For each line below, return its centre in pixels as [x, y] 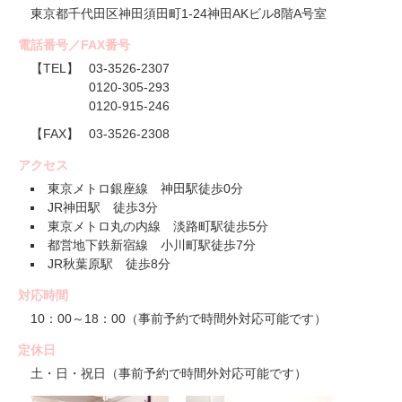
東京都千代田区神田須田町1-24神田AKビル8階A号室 [179, 14]
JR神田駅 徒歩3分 [103, 208]
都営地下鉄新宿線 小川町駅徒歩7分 [152, 245]
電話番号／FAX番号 [74, 45]
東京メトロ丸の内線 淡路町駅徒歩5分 [158, 227]
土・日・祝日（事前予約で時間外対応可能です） [169, 374]
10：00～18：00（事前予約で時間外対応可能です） [179, 319]
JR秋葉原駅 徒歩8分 [109, 264]
